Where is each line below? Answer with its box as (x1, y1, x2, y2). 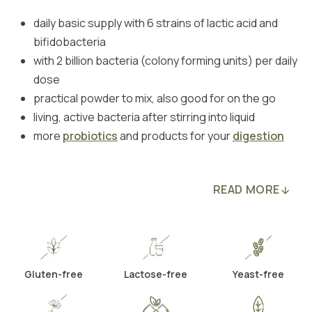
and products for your (118, 128, 233, 143)
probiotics (63, 128, 118, 143)
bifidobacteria (33, 34, 106, 49)
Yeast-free (232, 267, 284, 281)
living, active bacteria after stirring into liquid (33, 109, 255, 125)
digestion (233, 128, 284, 143)
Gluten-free (24, 267, 84, 281)
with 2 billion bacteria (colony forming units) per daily (33, 53, 297, 68)
